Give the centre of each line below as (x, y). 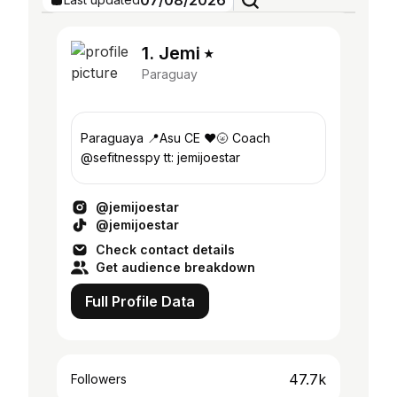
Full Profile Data (140, 301)
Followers (99, 379)
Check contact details (165, 249)
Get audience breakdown (175, 267)
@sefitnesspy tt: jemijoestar (160, 157)
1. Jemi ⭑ (177, 53)
